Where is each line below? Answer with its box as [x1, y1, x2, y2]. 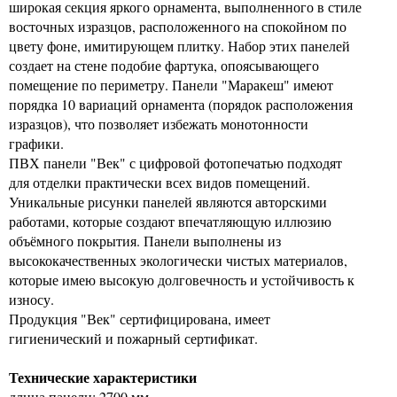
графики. [9, 134, 64, 152]
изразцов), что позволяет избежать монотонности [9, 114, 308, 133]
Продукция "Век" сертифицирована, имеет [9, 309, 270, 328]
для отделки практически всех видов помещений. [9, 173, 310, 191]
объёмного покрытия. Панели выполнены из [9, 231, 281, 250]
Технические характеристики [9, 367, 197, 387]
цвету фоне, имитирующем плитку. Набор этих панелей [9, 36, 350, 55]
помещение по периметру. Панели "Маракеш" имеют [9, 75, 333, 94]
